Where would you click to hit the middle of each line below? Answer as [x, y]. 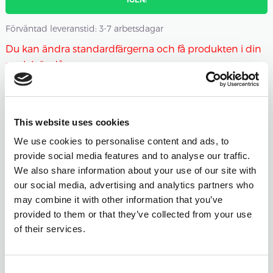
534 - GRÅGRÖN [78, 224]
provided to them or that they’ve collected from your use [133, 214]
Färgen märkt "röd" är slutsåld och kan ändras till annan [136, 80]
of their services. [50, 229]
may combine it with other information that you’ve [119, 200]
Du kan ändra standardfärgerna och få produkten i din [133, 49]
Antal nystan [234, 143]
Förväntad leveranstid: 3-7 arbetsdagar [84, 29]
